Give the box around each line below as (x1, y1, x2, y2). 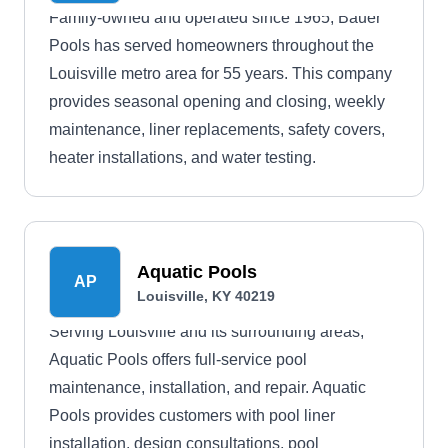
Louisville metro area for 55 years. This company (49, 65, 392, 82)
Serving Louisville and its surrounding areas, (49, 323, 364, 340)
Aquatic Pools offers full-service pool (49, 351, 307, 368)
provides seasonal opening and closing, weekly (49, 93, 385, 110)
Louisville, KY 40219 (137, 288, 275, 304)
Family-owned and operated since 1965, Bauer (49, 9, 381, 26)
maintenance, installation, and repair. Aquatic (49, 379, 366, 396)
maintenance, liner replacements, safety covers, (49, 121, 385, 138)
